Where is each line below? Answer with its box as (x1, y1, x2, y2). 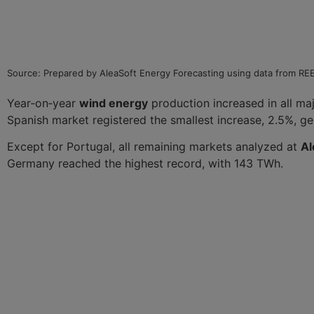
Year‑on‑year (7, 95, 79, 110)
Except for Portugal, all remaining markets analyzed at (7, 139, 301, 154)
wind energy (79, 95, 148, 110)
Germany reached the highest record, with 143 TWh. (7, 156, 283, 171)
